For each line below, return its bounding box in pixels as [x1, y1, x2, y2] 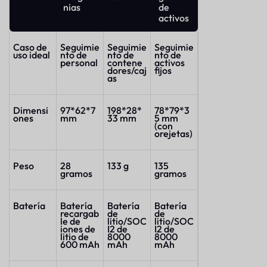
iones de [60, 223, 95, 235]
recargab [60, 207, 99, 220]
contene [107, 57, 142, 69]
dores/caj [107, 64, 147, 77]
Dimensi [13, 104, 48, 117]
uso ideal [13, 49, 50, 61]
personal [60, 57, 98, 69]
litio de [60, 231, 89, 243]
